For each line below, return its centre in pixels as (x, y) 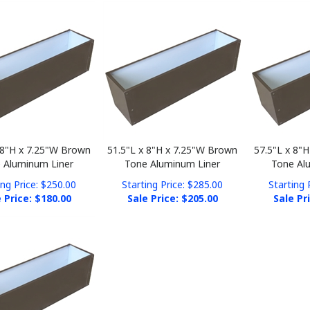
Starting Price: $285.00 (173, 174)
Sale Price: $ (157, 188)
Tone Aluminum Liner (173, 153)
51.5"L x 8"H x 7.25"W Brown (173, 139)
